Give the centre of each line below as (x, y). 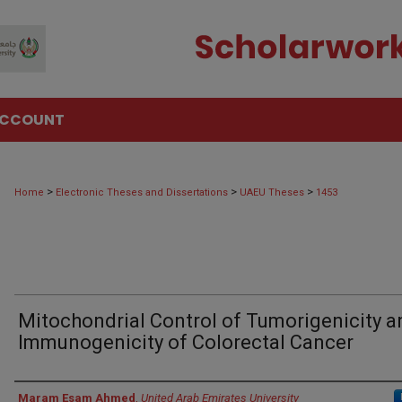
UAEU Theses (272, 192)
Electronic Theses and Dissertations (142, 192)
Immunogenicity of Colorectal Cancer (186, 342)
